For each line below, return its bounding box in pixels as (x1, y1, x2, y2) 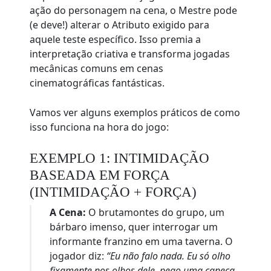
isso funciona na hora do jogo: (30, 120, 169, 134)
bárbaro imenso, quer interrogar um (50, 220, 218, 234)
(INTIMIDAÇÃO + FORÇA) (30, 184, 197, 200)
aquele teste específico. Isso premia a (30, 33, 201, 47)
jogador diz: (50, 249, 107, 263)
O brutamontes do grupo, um (86, 206, 225, 220)
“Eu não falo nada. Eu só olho (106, 249, 231, 263)
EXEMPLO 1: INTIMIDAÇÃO (30, 150, 210, 166)
